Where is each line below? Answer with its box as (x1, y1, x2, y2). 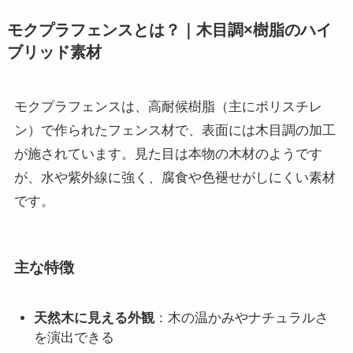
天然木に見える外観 (34, 310, 155, 325)
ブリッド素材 (6, 43, 102, 61)
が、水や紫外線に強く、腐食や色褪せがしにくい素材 (13, 169, 336, 185)
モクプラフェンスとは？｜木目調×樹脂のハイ (6, 21, 332, 39)
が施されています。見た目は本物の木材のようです (13, 146, 322, 162)
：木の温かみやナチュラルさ (154, 310, 329, 325)
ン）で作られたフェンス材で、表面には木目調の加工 (13, 122, 336, 138)
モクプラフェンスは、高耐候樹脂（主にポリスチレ (13, 98, 322, 114)
